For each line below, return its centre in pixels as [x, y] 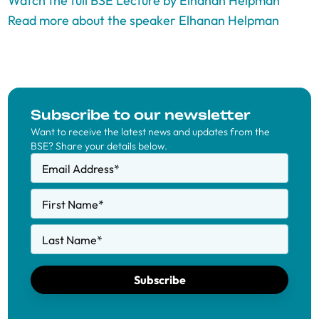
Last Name [69, 240]
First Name [70, 204]
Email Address [78, 169]
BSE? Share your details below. [99, 146]
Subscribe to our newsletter [141, 115]
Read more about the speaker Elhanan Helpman [143, 20]
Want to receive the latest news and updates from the [150, 132]
